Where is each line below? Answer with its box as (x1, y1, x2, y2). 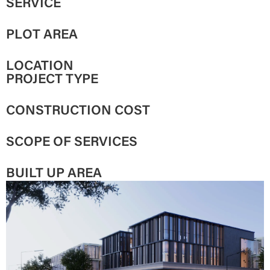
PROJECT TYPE (6, 73, 98, 87)
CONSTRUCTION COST (6, 104, 150, 118)
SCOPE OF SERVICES (6, 136, 137, 149)
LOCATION (6, 60, 74, 74)
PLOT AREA (6, 28, 78, 42)
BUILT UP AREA (6, 167, 102, 181)
